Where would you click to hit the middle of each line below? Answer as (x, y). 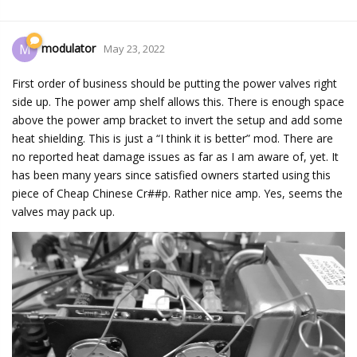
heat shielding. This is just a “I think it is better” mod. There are (173, 139)
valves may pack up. (63, 212)
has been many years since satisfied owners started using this (171, 175)
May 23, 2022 (134, 49)
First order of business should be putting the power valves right (175, 84)
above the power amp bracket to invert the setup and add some (177, 120)
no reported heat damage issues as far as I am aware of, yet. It (175, 157)
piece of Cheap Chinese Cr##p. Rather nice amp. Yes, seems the (177, 194)
